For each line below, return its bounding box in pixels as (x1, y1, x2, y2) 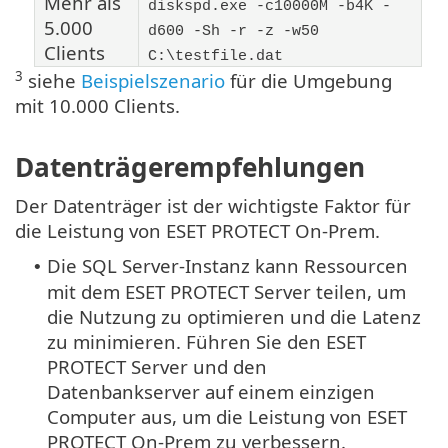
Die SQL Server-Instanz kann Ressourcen (47, 252, 408, 278)
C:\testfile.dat (148, 48, 283, 65)
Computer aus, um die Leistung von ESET (47, 403, 407, 429)
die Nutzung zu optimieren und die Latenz (47, 303, 421, 329)
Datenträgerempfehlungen (15, 148, 365, 185)
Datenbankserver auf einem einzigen (47, 378, 375, 404)
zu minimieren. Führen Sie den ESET (47, 328, 366, 354)
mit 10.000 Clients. (15, 93, 180, 119)
